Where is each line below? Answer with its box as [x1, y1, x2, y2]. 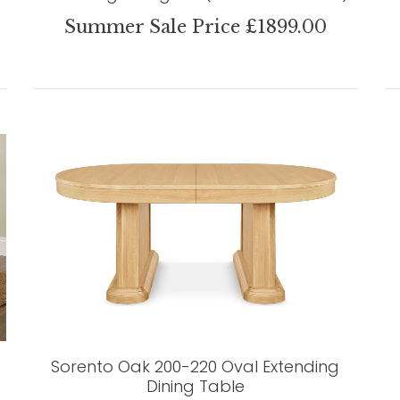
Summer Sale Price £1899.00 [63, 16, 327, 38]
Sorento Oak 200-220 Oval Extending [51, 355, 340, 379]
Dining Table [146, 375, 245, 398]
